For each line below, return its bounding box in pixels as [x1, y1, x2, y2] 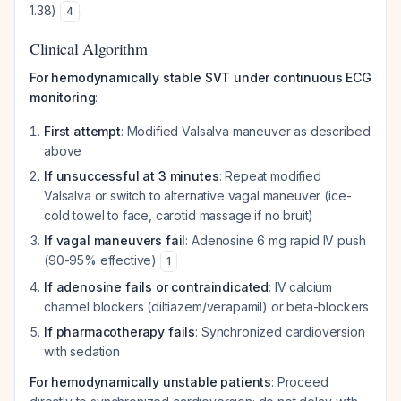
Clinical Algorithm [30, 38, 148, 59]
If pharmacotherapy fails [44, 324, 196, 339]
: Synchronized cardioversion [195, 324, 365, 339]
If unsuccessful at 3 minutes [44, 168, 219, 183]
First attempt [44, 124, 121, 139]
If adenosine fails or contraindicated [44, 279, 269, 294]
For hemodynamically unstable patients [30, 374, 272, 389]
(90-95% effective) [44, 252, 160, 268]
